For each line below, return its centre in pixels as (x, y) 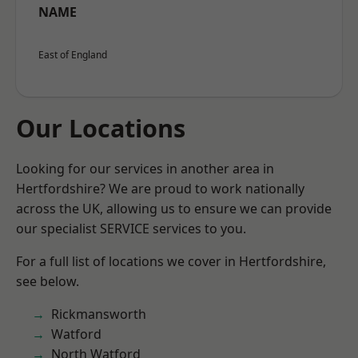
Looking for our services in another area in (145, 169)
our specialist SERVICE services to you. (131, 229)
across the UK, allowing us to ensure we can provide (174, 209)
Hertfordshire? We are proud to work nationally (160, 189)
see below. (48, 281)
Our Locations (101, 128)
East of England (73, 55)
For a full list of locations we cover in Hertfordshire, (171, 261)
